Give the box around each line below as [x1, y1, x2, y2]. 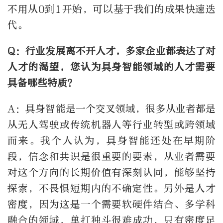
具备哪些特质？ [7, 77, 77, 89]
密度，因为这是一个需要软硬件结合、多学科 [7, 198, 216, 210]
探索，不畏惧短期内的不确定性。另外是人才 [7, 182, 216, 194]
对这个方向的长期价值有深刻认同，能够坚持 [7, 166, 216, 178]
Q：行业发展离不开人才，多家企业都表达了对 [7, 45, 216, 57]
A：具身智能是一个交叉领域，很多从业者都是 [7, 103, 216, 114]
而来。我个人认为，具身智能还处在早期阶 [7, 134, 216, 146]
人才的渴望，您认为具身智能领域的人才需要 [7, 61, 216, 73]
